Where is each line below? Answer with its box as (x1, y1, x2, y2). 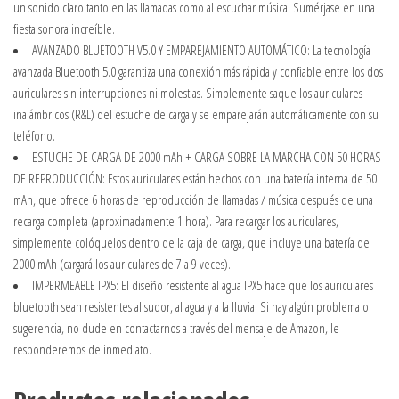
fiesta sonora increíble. (13, 20, 115, 38)
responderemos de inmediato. (13, 340, 151, 359)
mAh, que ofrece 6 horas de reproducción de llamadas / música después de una (13, 191, 373, 209)
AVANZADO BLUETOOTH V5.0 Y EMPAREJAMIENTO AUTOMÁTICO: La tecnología (32, 41, 370, 60)
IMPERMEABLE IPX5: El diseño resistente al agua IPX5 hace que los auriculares (32, 276, 373, 295)
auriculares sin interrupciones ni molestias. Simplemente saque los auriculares (13, 84, 362, 102)
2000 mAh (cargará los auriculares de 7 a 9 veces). (13, 255, 231, 273)
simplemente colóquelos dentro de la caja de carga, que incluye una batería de (13, 233, 370, 252)
